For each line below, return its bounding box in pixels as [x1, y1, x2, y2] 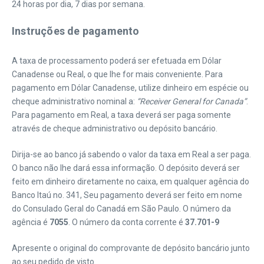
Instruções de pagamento [12, 25, 140, 37]
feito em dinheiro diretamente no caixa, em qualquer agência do [12, 177, 249, 186]
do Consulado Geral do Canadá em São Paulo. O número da [12, 204, 231, 213]
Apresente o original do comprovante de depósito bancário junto [12, 243, 250, 253]
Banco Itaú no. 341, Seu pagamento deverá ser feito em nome [12, 190, 242, 200]
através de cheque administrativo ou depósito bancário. [12, 124, 217, 133]
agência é [12, 217, 49, 227]
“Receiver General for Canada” [137, 97, 246, 106]
